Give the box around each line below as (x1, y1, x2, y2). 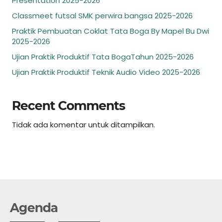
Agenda (9, 200, 57, 216)
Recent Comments (12, 98, 125, 113)
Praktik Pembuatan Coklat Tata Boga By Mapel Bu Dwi (12, 26, 210, 36)
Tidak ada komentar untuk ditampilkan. (12, 119, 156, 130)
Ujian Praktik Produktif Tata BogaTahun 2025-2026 (12, 52, 194, 62)
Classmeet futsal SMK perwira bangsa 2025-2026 (12, 10, 193, 21)
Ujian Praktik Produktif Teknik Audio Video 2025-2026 (12, 67, 201, 77)
